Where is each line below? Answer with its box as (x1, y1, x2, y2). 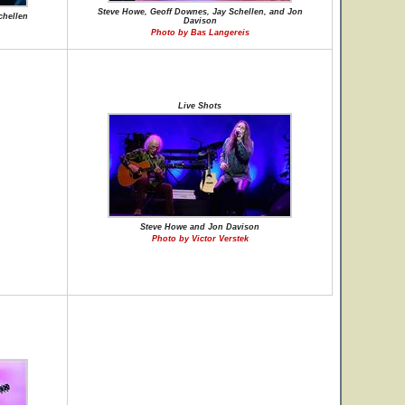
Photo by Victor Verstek (151, 234, 249, 243)
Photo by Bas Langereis (150, 28, 250, 37)
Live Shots (178, 101, 221, 110)
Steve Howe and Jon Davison (140, 222, 259, 231)
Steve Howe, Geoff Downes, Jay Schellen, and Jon (97, 7, 303, 16)
